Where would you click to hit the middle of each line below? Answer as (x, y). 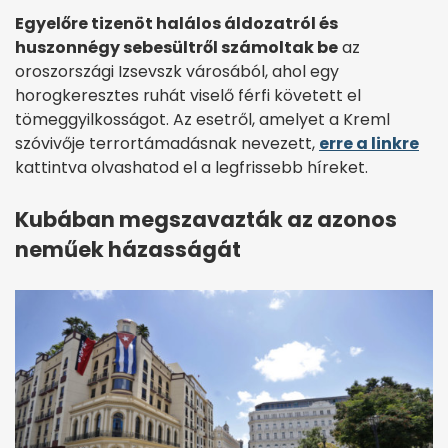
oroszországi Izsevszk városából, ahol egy (177, 72)
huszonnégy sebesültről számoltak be (176, 48)
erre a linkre (369, 144)
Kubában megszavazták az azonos (206, 220)
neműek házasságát (128, 250)
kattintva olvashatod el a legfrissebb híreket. (191, 168)
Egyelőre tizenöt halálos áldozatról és (176, 24)
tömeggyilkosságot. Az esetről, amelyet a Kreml (202, 120)
